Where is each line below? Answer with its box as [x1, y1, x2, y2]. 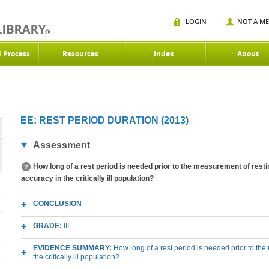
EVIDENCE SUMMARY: [33, 244, 113, 252]
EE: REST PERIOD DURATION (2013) [20, 115, 189, 125]
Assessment [33, 140, 90, 150]
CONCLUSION [33, 199, 82, 208]
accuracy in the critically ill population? [21, 174, 154, 183]
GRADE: [33, 222, 64, 230]
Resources [62, 49, 98, 59]
